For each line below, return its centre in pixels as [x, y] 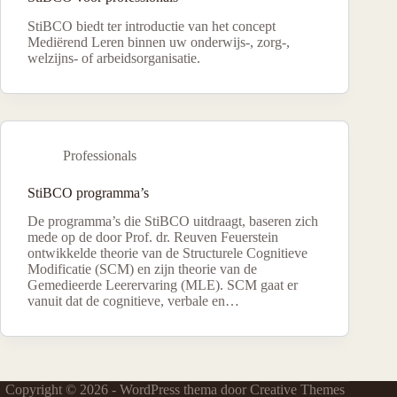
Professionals [100, 155]
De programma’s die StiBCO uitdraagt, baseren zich [173, 222]
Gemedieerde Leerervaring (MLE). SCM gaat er [163, 285]
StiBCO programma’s [88, 192]
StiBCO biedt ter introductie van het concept [152, 26]
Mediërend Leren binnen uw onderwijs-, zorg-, [159, 42]
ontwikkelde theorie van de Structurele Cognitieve [167, 253]
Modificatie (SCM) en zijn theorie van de [142, 269]
